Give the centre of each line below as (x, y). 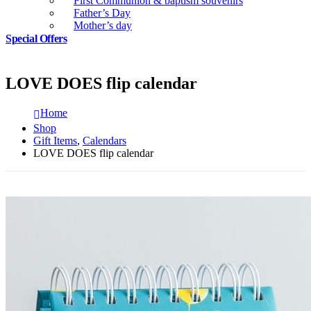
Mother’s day (103, 25)
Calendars (104, 141)
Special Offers (36, 39)
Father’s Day (102, 13)
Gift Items (55, 141)
